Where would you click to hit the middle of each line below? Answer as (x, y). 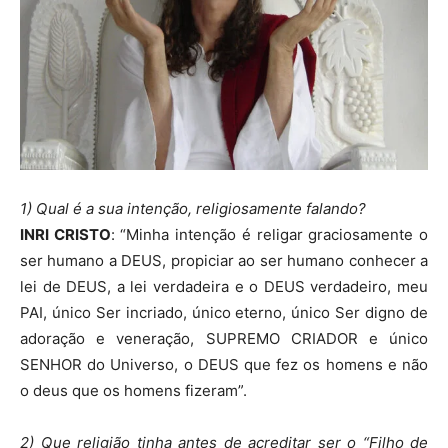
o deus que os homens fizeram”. (133, 391)
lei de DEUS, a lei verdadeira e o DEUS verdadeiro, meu (224, 287)
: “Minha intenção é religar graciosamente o (269, 235)
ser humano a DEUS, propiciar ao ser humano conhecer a (224, 261)
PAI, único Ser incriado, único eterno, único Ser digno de (224, 313)
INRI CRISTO (65, 235)
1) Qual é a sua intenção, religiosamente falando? (193, 209)
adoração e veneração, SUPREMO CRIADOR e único (224, 339)
